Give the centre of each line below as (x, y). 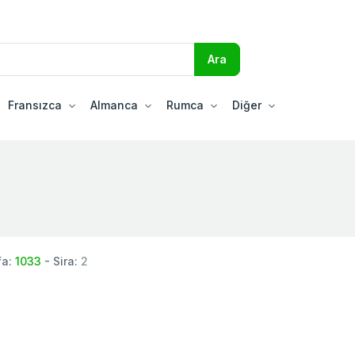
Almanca (114, 105)
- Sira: (61, 261)
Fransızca (35, 105)
